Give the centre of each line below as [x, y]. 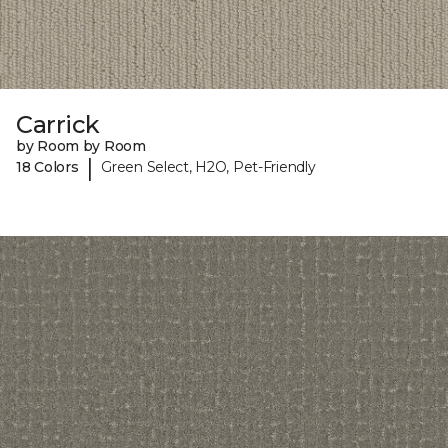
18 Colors [47, 167]
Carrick [58, 124]
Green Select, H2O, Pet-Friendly [208, 167]
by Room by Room [81, 145]
